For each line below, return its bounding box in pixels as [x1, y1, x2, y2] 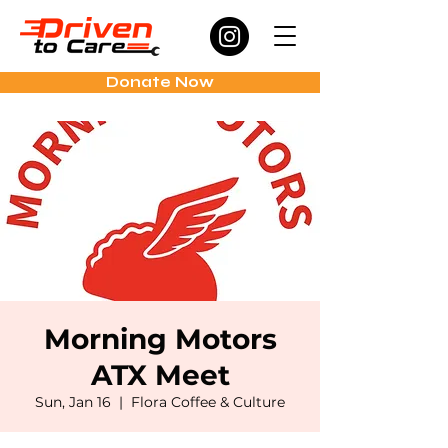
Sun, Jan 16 [35, 393, 111, 411]
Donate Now [106, 73, 214, 91]
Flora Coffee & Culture [131, 393, 285, 411]
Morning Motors [43, 322, 277, 356]
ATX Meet [90, 358, 230, 392]
